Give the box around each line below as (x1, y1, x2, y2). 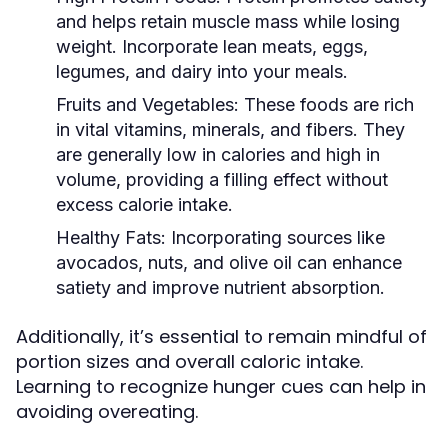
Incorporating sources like (166, 227, 385, 248)
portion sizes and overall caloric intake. (16, 349, 363, 374)
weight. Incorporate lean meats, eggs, (56, 36, 368, 57)
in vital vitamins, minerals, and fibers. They (56, 119, 405, 140)
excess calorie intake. (56, 194, 233, 215)
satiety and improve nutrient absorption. (56, 277, 385, 298)
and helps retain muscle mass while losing (56, 11, 400, 32)
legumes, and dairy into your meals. (56, 61, 348, 82)
